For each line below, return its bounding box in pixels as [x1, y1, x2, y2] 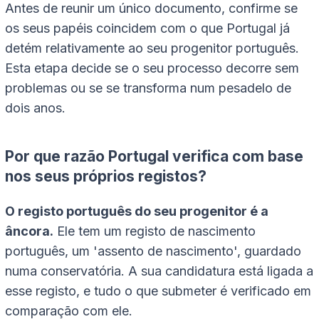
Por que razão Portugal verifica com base [5, 147, 303, 165]
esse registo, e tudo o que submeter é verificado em [5, 283, 311, 298]
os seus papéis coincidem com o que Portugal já [5, 20, 290, 36]
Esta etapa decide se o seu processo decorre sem [5, 60, 299, 75]
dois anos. [5, 100, 66, 115]
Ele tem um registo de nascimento [53, 223, 256, 239]
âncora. [5, 223, 53, 239]
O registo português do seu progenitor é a [5, 203, 268, 219]
